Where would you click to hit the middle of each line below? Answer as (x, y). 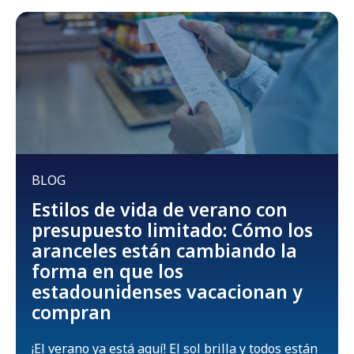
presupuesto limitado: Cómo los (172, 230)
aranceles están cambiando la (164, 250)
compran (72, 312)
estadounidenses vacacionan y (167, 291)
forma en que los (107, 271)
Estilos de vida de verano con (160, 209)
